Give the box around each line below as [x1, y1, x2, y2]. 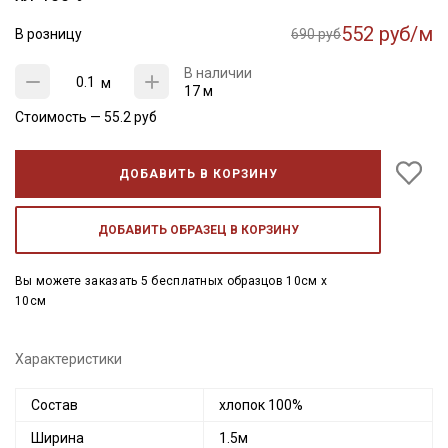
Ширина [31, 430, 84, 446]
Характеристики [15, 351, 122, 367]
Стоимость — [15, 109, 104, 125]
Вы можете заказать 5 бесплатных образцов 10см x [15, 274, 328, 288]
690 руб [291, 26, 341, 42]
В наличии [184, 65, 252, 81]
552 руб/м [341, 22, 433, 46]
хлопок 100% [219, 397, 303, 413]
